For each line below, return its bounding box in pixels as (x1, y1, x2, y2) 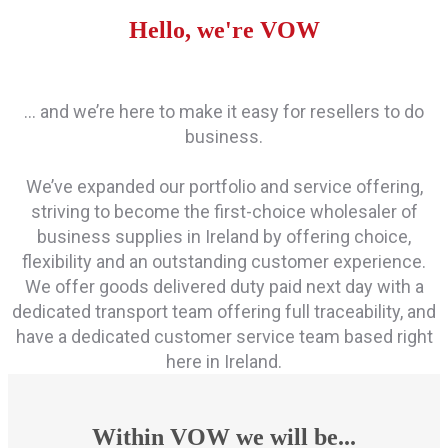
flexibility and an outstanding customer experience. (22, 250, 426, 272)
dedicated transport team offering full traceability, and (12, 300, 436, 322)
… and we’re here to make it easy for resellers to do (24, 100, 424, 122)
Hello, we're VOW (128, 16, 320, 43)
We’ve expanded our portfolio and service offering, (25, 175, 423, 197)
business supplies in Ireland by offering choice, (37, 225, 411, 247)
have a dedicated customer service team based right (15, 325, 433, 347)
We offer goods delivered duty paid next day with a (24, 275, 424, 297)
